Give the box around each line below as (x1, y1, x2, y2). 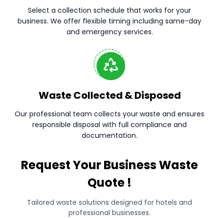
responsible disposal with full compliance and (32, 120, 187, 130)
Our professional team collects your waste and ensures (15, 109, 204, 119)
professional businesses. (68, 208, 151, 218)
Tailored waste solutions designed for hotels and (27, 197, 192, 207)
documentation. (82, 131, 137, 140)
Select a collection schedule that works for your (28, 5, 191, 15)
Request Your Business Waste (21, 157, 198, 173)
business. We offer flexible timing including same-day (18, 16, 201, 26)
